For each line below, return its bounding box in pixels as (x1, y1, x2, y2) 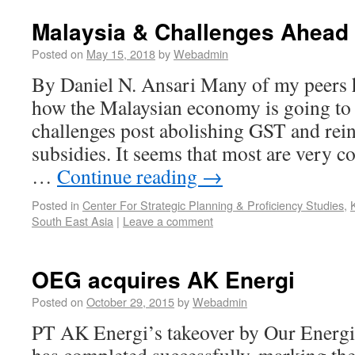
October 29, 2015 (86, 293, 174, 310)
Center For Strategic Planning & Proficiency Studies (82, 197, 344, 213)
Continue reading (57, 162, 202, 189)
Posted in (32, 197, 79, 213)
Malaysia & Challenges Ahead (32, 15, 349, 48)
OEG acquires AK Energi (32, 263, 295, 296)
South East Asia (32, 212, 113, 229)
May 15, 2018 (86, 45, 155, 62)
